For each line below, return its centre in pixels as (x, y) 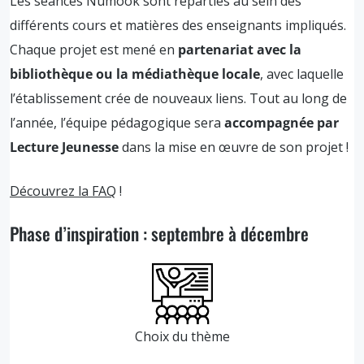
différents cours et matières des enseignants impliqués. (178, 25)
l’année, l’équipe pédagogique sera (117, 122)
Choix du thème (182, 336)
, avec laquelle (302, 74)
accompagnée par (282, 122)
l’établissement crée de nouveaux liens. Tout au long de (178, 98)
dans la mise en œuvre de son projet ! (235, 147)
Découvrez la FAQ (63, 191)
